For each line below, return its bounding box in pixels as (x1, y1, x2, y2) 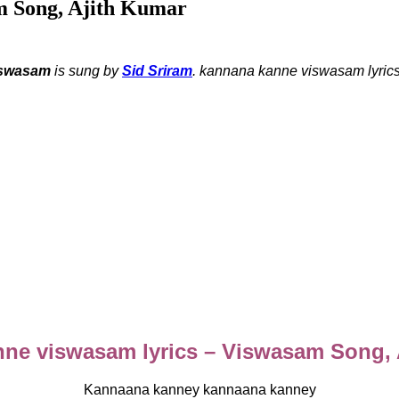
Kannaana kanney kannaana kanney (83, 381, 316, 397)
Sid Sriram (122, 62, 192, 78)
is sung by (51, 62, 122, 78)
